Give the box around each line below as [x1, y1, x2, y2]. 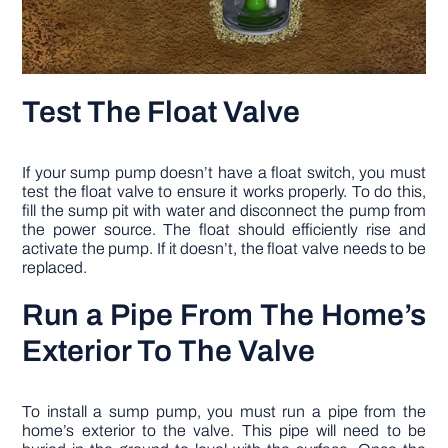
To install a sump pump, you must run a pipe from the [22, 403, 426, 421]
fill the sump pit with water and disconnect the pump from [22, 202, 426, 220]
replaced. [22, 259, 88, 277]
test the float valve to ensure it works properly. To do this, [22, 183, 426, 201]
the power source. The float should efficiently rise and [22, 221, 426, 239]
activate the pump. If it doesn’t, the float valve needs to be [22, 240, 426, 258]
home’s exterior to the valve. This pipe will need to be [22, 422, 426, 440]
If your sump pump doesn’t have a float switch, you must [22, 164, 426, 182]
